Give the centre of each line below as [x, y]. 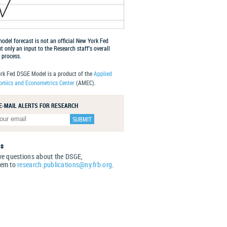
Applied [103, 73]
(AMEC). [85, 83]
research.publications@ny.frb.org [65, 164]
